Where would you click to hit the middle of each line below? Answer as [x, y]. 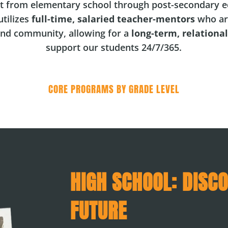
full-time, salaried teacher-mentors [113, 19]
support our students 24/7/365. [114, 47]
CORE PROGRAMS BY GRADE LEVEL [114, 89]
